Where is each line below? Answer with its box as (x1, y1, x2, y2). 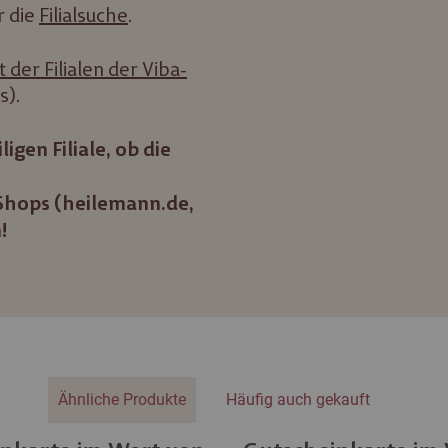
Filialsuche (39, 3, 128, 28)
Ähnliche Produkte (58, 390, 186, 410)
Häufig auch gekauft (226, 390, 370, 410)
